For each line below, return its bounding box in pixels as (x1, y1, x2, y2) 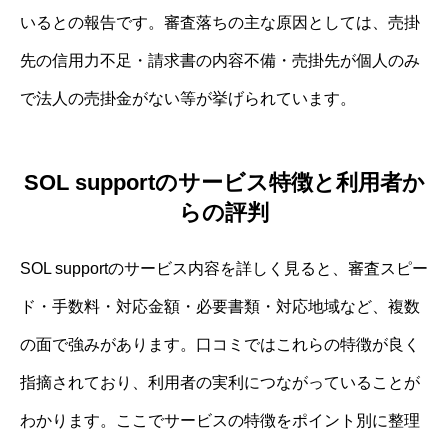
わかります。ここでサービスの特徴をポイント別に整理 (20, 412, 420, 430)
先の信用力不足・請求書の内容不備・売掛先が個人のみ (20, 51, 420, 69)
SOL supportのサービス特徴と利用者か (23, 170, 425, 196)
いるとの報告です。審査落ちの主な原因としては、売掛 (20, 13, 420, 31)
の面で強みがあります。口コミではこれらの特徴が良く (20, 336, 420, 354)
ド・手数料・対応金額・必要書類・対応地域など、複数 (20, 298, 420, 316)
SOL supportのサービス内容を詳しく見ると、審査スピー (20, 260, 428, 278)
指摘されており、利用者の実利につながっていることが (20, 374, 420, 392)
